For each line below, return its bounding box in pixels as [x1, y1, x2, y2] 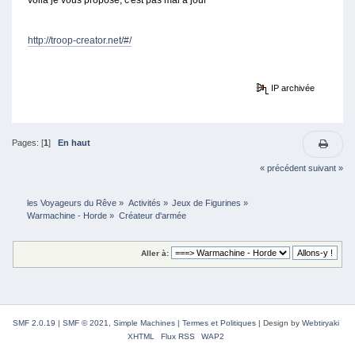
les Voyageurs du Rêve [27, 198, 117, 208]
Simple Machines [113, 319, 175, 327]
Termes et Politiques [181, 319, 256, 327]
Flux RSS [160, 332, 195, 341]
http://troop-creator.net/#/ [27, 34, 132, 46]
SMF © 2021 [62, 319, 109, 327]
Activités [128, 198, 161, 208]
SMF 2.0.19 [12, 319, 55, 327]
